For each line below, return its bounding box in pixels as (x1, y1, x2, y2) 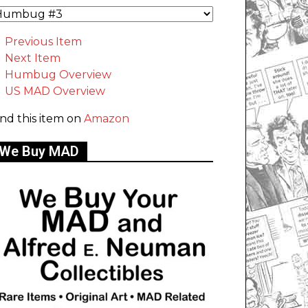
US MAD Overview (5, 85, 105, 98)
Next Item (5, 52, 60, 65)
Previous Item (5, 35, 82, 49)
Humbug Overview (5, 68, 111, 82)
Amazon (84, 112, 129, 126)
